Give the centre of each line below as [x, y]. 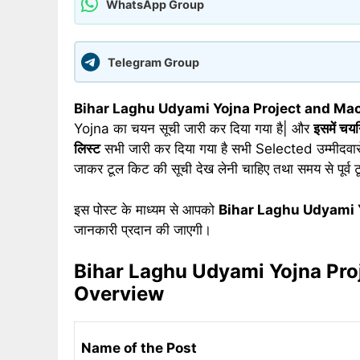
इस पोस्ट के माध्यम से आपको [146, 209]
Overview [119, 294]
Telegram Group [153, 62]
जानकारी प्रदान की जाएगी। [143, 229]
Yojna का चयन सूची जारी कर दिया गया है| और [194, 129]
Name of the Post [141, 348]
